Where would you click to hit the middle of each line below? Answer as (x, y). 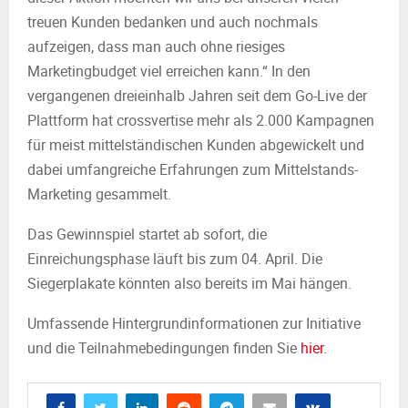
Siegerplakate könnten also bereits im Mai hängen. (189, 283)
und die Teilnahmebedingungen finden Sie (164, 348)
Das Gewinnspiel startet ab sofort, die (147, 234)
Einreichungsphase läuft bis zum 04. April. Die (175, 259)
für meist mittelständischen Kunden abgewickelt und (196, 145)
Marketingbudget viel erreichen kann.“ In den (169, 71)
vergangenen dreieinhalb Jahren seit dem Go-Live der (197, 96)
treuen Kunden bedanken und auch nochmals (173, 22)
